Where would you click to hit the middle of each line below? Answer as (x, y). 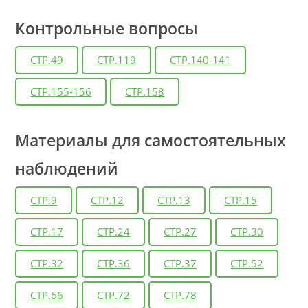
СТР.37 (180, 263)
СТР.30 (247, 231)
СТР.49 (47, 59)
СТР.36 (114, 263)
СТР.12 (108, 200)
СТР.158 (145, 91)
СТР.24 (114, 231)
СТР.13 (174, 200)
